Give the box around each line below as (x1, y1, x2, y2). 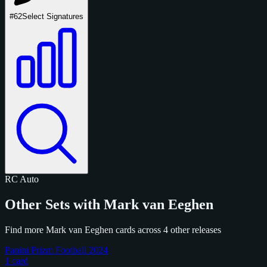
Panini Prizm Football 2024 (5, 244, 108, 255)
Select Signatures (22, 11, 83, 21)
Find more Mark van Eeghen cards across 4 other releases (5, 224, 221, 235)
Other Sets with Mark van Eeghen (5, 196, 213, 212)
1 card (5, 255, 28, 266)
